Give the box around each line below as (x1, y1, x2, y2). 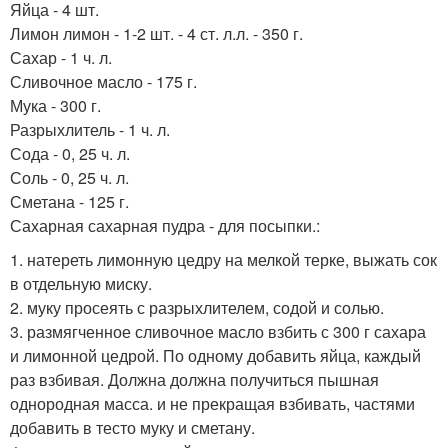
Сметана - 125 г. (10, 189, 129, 213)
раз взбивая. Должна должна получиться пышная (10, 367, 379, 391)
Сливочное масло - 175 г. (10, 69, 197, 93)
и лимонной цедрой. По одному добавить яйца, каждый (10, 343, 421, 367)
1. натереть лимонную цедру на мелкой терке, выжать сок (10, 247, 437, 271)
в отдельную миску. (10, 271, 152, 295)
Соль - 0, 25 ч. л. (10, 165, 129, 189)
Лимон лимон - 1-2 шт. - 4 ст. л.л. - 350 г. (10, 21, 303, 45)
